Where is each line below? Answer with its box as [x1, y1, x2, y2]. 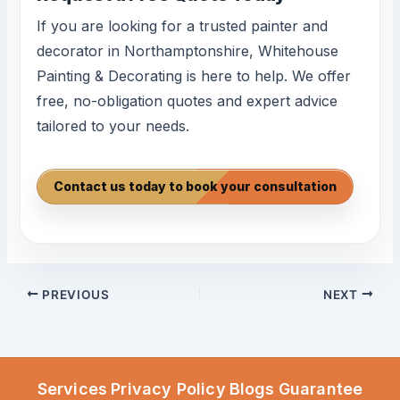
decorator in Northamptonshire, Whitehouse [37, 41, 339, 60]
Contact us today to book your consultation [54, 178, 337, 194]
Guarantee [278, 379, 363, 398]
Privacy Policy [111, 379, 226, 398]
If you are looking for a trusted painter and [37, 16, 329, 35]
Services [37, 379, 108, 398]
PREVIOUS [38, 287, 110, 302]
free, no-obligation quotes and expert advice [37, 91, 338, 110]
